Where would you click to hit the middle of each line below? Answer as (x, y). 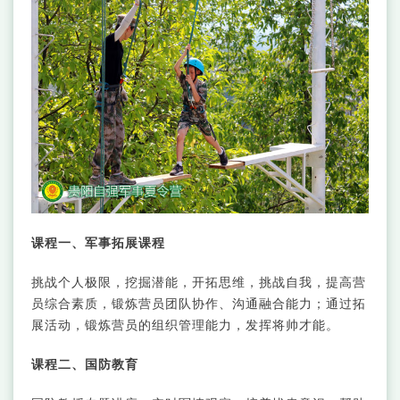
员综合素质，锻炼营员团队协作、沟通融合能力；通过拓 (199, 303)
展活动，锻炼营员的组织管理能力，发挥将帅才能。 (185, 324)
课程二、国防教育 (85, 363)
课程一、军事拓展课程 (98, 242)
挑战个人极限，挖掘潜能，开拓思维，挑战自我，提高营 (199, 281)
